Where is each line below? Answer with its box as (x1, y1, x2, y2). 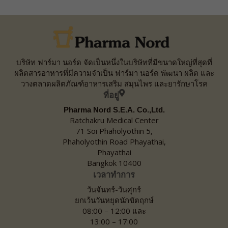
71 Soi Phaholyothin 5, (75, 126, 153, 136)
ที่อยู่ (103, 89, 119, 101)
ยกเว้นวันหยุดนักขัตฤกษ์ (74, 194, 154, 205)
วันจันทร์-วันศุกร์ (87, 184, 141, 194)
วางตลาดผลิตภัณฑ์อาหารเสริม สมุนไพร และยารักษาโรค (20, 78, 208, 89)
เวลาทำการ (93, 168, 135, 181)
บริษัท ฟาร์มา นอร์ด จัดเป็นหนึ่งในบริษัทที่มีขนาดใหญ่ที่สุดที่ (16, 56, 212, 67)
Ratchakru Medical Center (69, 115, 159, 126)
